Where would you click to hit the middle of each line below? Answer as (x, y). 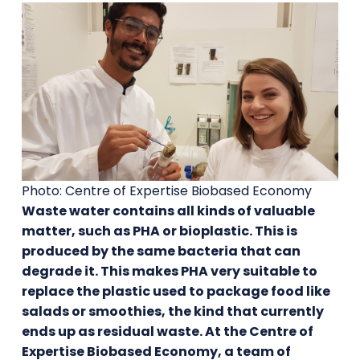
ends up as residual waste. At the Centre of (167, 331)
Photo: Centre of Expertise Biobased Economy (166, 190)
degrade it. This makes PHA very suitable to (169, 271)
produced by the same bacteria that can (161, 251)
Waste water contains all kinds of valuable (168, 211)
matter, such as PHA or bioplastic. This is (159, 231)
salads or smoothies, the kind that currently (172, 311)
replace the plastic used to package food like (176, 291)
